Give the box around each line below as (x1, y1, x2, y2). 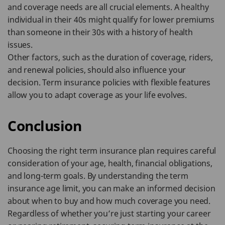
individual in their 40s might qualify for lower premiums (8, 14, 215, 25)
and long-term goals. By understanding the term (8, 170, 188, 181)
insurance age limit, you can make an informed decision (8, 183, 215, 194)
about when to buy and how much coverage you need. (8, 195, 211, 206)
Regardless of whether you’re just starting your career (8, 208, 211, 219)
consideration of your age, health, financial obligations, (8, 158, 212, 169)
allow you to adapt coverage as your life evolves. (8, 89, 187, 100)
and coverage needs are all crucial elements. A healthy (8, 2, 209, 13)
